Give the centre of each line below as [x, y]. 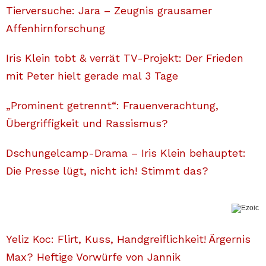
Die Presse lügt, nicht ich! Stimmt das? [107, 171]
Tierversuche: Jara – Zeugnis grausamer [109, 11]
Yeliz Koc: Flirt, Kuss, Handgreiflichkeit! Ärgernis [128, 239]
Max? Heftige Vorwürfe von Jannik [93, 257]
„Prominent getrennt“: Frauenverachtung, [112, 106]
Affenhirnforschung [56, 28]
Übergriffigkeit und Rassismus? [87, 123]
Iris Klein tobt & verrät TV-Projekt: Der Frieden [125, 58]
